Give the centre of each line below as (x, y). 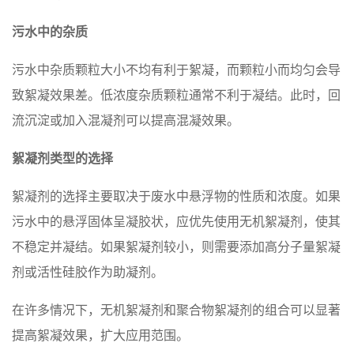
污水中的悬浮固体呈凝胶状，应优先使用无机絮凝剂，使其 (176, 221)
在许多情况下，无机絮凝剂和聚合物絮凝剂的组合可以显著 (176, 310)
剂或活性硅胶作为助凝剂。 (88, 272)
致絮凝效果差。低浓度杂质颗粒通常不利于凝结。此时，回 (176, 95)
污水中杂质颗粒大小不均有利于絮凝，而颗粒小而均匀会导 (176, 70)
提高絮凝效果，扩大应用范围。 (100, 335)
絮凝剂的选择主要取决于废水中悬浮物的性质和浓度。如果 (176, 196)
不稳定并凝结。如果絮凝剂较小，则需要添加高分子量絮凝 (176, 247)
